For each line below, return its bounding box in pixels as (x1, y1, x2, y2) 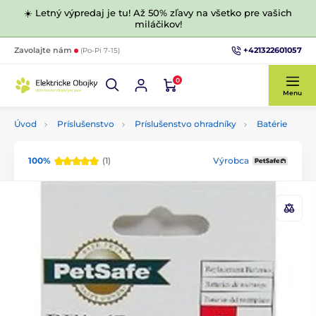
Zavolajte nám (14, 45, 74, 55)
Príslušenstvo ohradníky (135, 119, 236, 129)
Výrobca (213, 154, 249, 166)
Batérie (257, 119, 287, 129)
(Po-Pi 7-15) (80, 46, 120, 55)
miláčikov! (134, 18, 182, 30)
